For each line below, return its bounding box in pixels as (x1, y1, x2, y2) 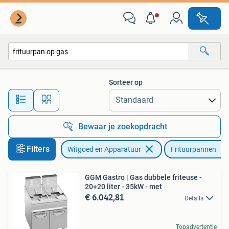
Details (185, 195, 203, 202)
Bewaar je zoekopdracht (78, 122, 167, 131)
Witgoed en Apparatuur (67, 145, 141, 153)
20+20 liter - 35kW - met (85, 182, 162, 191)
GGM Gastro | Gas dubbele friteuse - (85, 173, 202, 181)
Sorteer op (109, 78, 143, 86)
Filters (27, 144, 50, 154)
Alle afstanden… (82, 91, 133, 100)
